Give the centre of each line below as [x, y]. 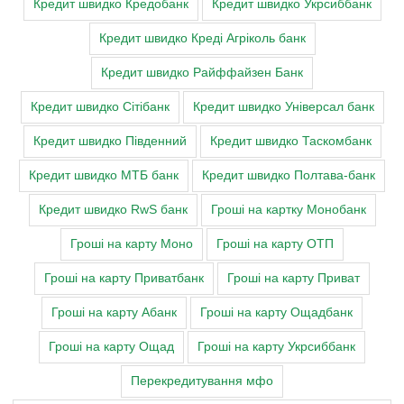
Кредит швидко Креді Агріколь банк [202, 39]
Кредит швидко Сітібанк [100, 107]
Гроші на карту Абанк [114, 313]
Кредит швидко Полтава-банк [289, 176]
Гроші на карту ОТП [275, 244]
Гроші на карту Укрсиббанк [276, 347]
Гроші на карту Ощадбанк [276, 313]
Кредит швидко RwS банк [113, 210]
